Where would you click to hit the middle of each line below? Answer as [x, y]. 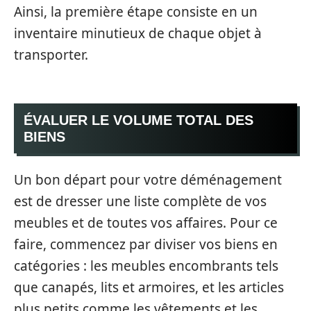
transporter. [51, 54]
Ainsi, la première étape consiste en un [136, 11]
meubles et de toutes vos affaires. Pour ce [146, 222]
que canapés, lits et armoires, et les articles [149, 287]
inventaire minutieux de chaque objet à [138, 33]
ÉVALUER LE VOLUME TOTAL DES [138, 120]
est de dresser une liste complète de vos [140, 201]
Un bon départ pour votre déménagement [148, 179]
